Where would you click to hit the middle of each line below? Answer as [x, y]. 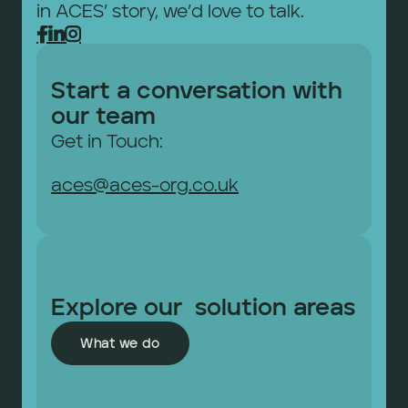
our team [103, 117]
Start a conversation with [197, 92]
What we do [120, 344]
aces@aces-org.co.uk [145, 187]
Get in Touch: [109, 143]
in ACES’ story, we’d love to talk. [170, 13]
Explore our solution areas [203, 309]
